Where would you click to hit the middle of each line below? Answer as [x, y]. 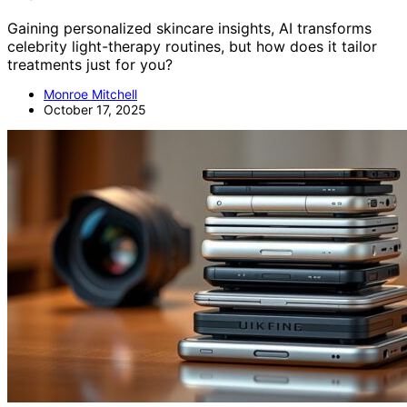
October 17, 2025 [95, 110]
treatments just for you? [90, 65]
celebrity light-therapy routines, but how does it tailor [192, 47]
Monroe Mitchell [90, 94]
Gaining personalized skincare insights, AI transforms [189, 29]
